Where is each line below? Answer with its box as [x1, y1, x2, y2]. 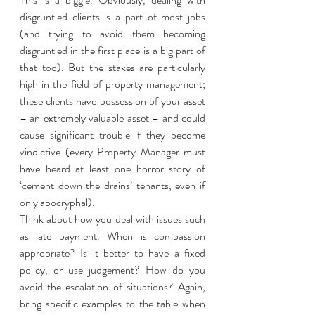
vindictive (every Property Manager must [20, 143, 205, 160]
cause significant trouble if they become [20, 127, 205, 143]
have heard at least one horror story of [20, 160, 205, 176]
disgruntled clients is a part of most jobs [20, 8, 205, 25]
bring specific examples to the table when [20, 295, 205, 311]
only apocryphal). [20, 194, 97, 210]
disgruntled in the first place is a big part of [20, 42, 205, 58]
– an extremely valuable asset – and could [20, 110, 205, 126]
